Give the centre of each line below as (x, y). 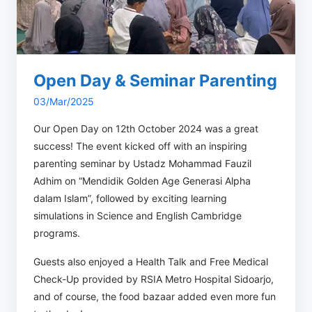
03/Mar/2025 (64, 101)
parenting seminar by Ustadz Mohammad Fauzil (142, 163)
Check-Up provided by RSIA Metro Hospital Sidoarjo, (154, 279)
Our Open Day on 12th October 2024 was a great (146, 128)
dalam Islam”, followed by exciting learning (130, 198)
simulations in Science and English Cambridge (138, 216)
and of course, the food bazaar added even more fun (155, 296)
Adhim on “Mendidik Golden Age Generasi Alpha (142, 181)
